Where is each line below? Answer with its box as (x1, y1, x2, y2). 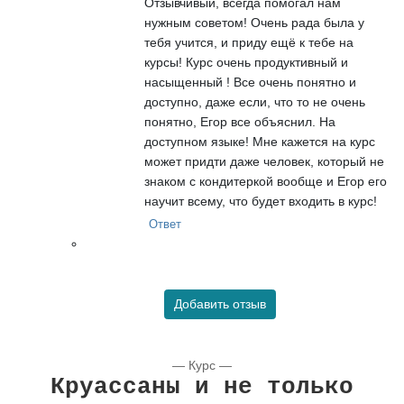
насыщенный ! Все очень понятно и (144, 74, 356, 89)
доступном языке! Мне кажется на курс (144, 133, 375, 149)
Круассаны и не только (50, 372, 353, 400)
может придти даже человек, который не (144, 153, 384, 169)
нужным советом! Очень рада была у (144, 14, 364, 30)
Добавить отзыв (174, 296, 266, 311)
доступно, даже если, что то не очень (144, 94, 365, 109)
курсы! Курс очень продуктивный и (144, 54, 348, 69)
